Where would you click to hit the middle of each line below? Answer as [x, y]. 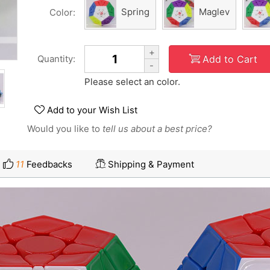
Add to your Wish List [92, 110]
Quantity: [56, 59]
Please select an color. [132, 82]
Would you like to [65, 129]
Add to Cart [230, 59]
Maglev [214, 12]
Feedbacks [48, 164]
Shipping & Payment [151, 164]
